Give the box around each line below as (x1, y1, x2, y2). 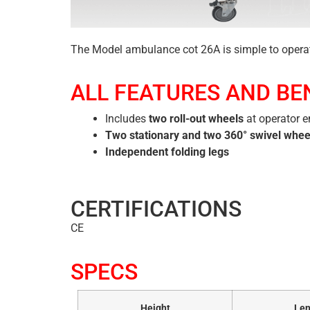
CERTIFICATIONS (71, 196, 241, 223)
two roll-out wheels (146, 112, 246, 126)
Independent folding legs (105, 145, 229, 159)
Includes (105, 112, 146, 126)
